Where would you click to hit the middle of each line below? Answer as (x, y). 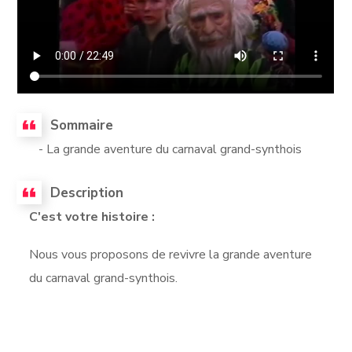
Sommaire (82, 125)
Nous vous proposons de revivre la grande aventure (171, 254)
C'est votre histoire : (94, 216)
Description (87, 192)
